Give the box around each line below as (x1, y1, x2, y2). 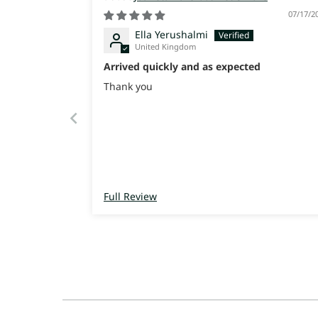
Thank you (104, 79, 153, 93)
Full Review (104, 190, 157, 204)
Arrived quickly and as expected (104, 60, 261, 74)
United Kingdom (135, 41, 196, 53)
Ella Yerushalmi (135, 28, 208, 42)
